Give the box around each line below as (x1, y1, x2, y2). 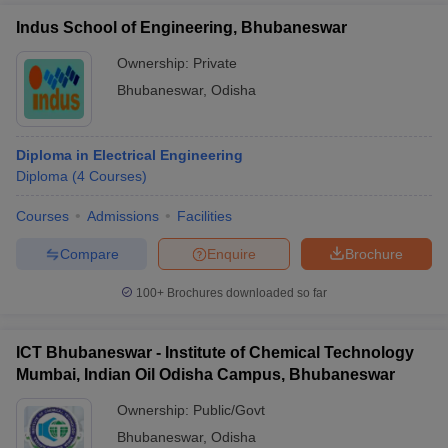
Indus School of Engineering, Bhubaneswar (16, 19, 347, 36)
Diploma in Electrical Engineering (16, 147, 243, 163)
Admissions (87, 208, 159, 224)
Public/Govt (193, 402, 265, 418)
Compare (59, 245, 119, 262)
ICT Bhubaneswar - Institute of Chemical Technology (16, 344, 414, 361)
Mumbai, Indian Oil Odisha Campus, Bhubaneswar (16, 366, 395, 383)
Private (193, 55, 237, 71)
